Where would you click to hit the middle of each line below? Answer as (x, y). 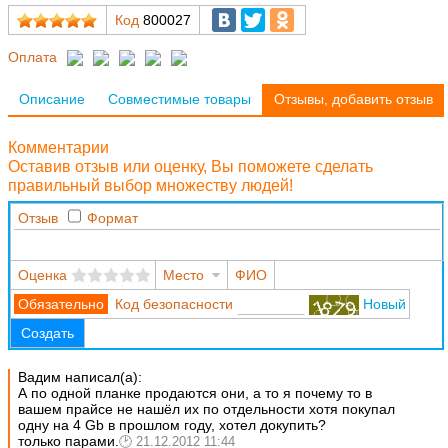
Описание (52, 99)
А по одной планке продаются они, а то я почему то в (194, 392)
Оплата (32, 56)
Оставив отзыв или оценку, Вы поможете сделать (190, 167)
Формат (112, 218)
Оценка (42, 275)
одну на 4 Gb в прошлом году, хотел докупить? (171, 424)
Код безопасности (174, 304)
